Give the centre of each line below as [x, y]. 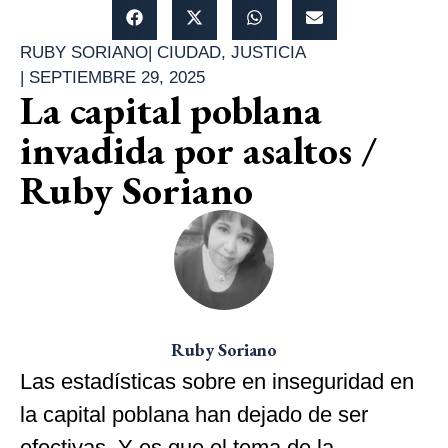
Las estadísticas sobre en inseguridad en [217, 381]
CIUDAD [189, 52]
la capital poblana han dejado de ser [194, 414]
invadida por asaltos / [198, 149]
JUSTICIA [268, 52]
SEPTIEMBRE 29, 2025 [117, 77]
